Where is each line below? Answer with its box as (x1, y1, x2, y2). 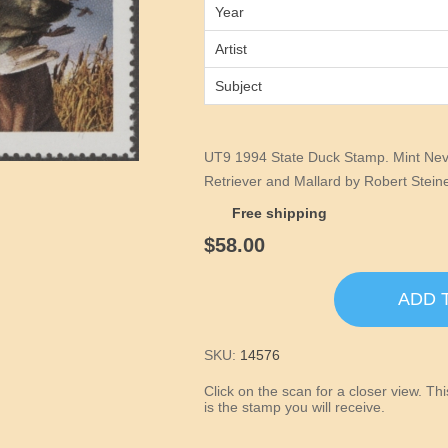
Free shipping (232, 205, 328, 221)
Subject (215, 78, 263, 94)
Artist (215, 41, 248, 57)
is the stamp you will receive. (204, 399, 386, 416)
